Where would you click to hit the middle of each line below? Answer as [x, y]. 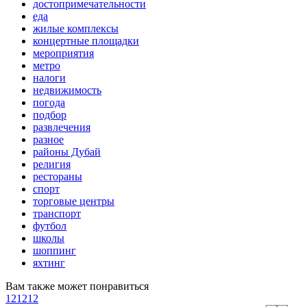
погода [49, 103]
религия [52, 164]
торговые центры [74, 201]
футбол [50, 226]
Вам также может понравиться [77, 286]
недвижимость [67, 90]
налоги [49, 78]
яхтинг [49, 263]
